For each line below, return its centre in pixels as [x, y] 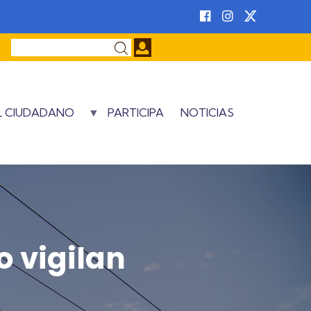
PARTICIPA [136, 113]
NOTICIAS [207, 113]
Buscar [27, 47]
